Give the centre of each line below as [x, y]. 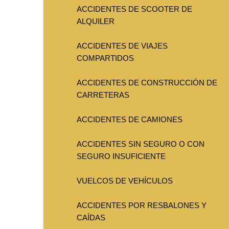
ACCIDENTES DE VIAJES [122, 46]
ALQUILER [96, 21]
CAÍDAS [91, 218]
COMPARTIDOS [105, 58]
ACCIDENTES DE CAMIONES [130, 120]
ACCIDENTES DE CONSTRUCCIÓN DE [147, 83]
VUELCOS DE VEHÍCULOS [125, 181]
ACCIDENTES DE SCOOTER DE [134, 9]
